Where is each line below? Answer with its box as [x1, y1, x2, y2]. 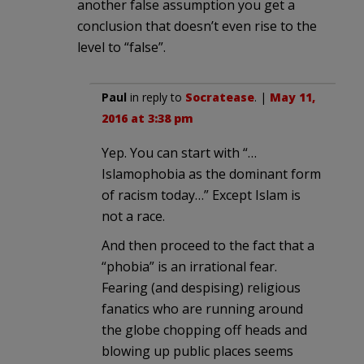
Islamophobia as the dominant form [102, 165, 321, 184]
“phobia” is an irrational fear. [102, 258, 277, 276]
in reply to [127, 89, 185, 106]
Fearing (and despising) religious [102, 279, 301, 297]
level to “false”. [77, 38, 166, 57]
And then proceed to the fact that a [102, 236, 314, 255]
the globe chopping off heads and [102, 321, 307, 340]
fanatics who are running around [102, 300, 303, 318]
